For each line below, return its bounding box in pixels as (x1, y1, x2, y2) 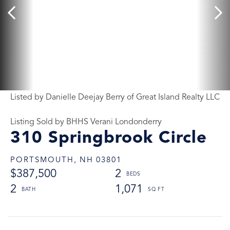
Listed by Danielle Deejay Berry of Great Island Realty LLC (10, 93, 220, 102)
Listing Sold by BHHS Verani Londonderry (10, 118, 162, 126)
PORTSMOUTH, (10, 156, 77, 164)
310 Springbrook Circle (10, 129, 207, 147)
